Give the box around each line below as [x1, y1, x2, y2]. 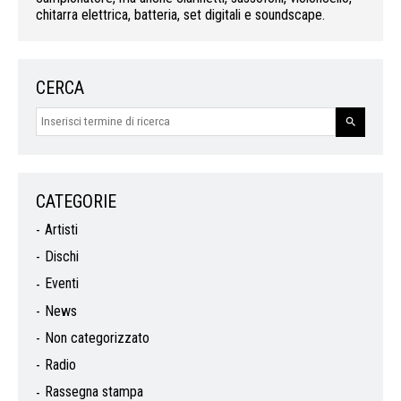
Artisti [45, 220, 78, 238]
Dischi [45, 248, 79, 266]
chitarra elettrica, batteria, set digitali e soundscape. [36, 5, 325, 23]
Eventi [45, 275, 79, 293]
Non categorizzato [45, 328, 149, 346]
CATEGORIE [36, 190, 116, 212]
